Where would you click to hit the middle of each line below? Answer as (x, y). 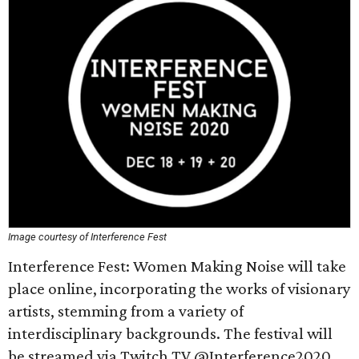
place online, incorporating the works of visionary (179, 288)
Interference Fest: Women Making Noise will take (177, 266)
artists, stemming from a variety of (126, 311)
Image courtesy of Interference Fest (87, 237)
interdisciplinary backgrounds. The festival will (170, 333)
